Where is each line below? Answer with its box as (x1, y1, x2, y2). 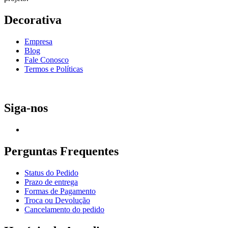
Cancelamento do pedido (24, 205, 104, 214)
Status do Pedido (24, 168, 78, 177)
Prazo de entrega (24, 177, 78, 186)
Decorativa (4, 13, 62, 27)
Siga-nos (4, 101, 48, 115)
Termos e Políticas (24, 65, 83, 73)
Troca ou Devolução (24, 195, 90, 205)
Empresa (24, 37, 52, 46)
